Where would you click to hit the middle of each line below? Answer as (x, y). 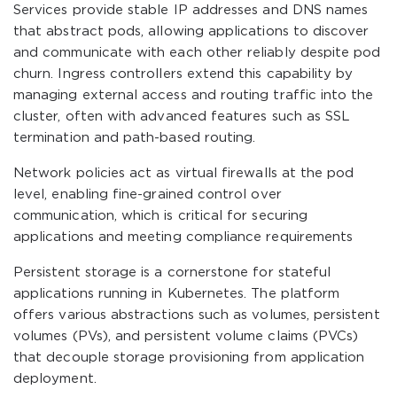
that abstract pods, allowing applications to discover (191, 31)
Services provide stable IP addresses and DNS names (191, 10)
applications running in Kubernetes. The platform (177, 294)
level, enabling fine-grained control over (148, 195)
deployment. (55, 379)
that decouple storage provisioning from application (189, 358)
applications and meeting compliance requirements (183, 237)
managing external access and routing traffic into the (194, 95)
